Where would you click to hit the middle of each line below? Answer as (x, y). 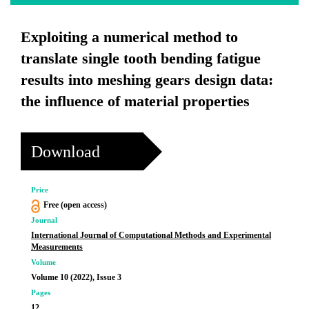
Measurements (57, 247)
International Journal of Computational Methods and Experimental (151, 235)
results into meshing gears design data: (147, 80)
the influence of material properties (135, 101)
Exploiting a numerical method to (129, 37)
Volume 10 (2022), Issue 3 (76, 277)
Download (66, 151)
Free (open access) (75, 205)
